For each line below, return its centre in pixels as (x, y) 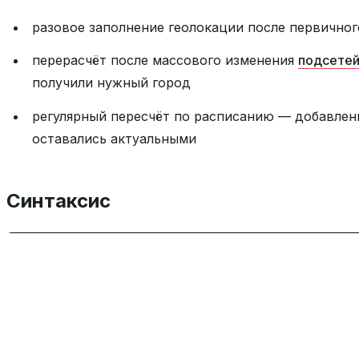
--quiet (210, 254)
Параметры (63, 327)
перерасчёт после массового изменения (165, 61)
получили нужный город (111, 83)
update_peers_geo (113, 254)
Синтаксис (58, 201)
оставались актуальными (114, 139)
